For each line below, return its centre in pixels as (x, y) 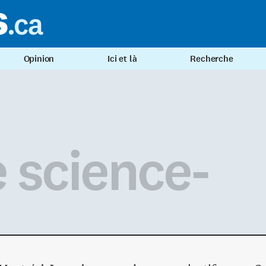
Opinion (39, 59)
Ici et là (122, 59)
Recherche (212, 59)
